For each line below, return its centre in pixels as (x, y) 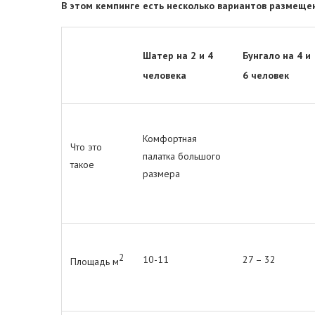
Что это (86, 147)
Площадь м (95, 261)
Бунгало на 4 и (277, 56)
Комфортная (170, 139)
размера (161, 174)
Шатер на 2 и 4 (178, 56)
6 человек (266, 75)
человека (165, 75)
